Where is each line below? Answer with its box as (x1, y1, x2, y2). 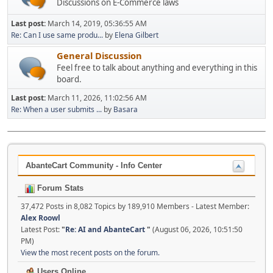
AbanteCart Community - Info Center (26, 161, 162, 171)
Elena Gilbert (115, 30, 158, 41)
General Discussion (57, 49, 142, 62)
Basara (113, 104, 138, 115)
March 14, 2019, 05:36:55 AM (48, 18, 147, 29)
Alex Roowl (21, 213, 60, 224)
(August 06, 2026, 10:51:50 (151, 224, 243, 235)
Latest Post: (21, 224, 62, 235)
